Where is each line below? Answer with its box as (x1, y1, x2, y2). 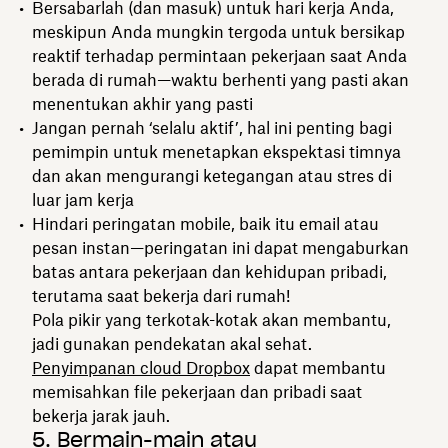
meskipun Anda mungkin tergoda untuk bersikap (32, 21, 405, 42)
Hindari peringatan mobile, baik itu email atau (32, 213, 379, 234)
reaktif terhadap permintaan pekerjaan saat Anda (32, 45, 407, 66)
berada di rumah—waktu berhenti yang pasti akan (32, 69, 409, 90)
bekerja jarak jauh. (32, 405, 170, 426)
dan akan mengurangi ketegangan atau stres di (32, 165, 392, 186)
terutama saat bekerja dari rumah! (32, 285, 290, 306)
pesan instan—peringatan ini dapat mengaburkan (32, 237, 409, 258)
